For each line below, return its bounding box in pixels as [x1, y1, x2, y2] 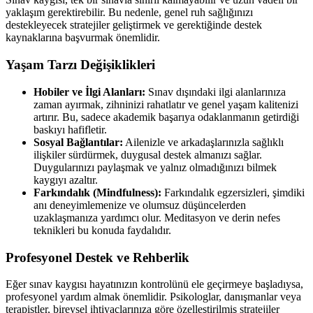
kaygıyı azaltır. [34, 173, 98, 186]
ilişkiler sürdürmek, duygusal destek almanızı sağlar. [34, 148, 262, 161]
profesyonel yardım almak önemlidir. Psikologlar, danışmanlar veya [6, 291, 301, 303]
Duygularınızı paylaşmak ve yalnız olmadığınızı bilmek [34, 161, 277, 173]
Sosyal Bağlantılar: [34, 136, 123, 148]
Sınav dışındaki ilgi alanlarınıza [145, 85, 286, 98]
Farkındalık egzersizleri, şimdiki [161, 186, 305, 198]
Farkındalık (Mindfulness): [34, 186, 161, 198]
